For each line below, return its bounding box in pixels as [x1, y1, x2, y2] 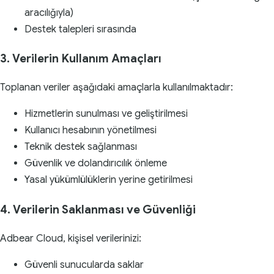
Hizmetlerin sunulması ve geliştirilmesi [24, 108, 188, 120]
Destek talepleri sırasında [24, 23, 136, 35]
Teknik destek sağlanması [24, 141, 137, 154]
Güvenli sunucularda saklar [24, 258, 144, 271]
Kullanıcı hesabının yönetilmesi [24, 124, 157, 137]
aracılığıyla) [24, 6, 73, 19]
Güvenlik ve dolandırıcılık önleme [24, 157, 167, 170]
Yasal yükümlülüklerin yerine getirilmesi [24, 174, 193, 187]
